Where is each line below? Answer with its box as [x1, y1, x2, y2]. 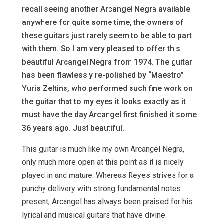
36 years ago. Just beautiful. [22, 123, 124, 133]
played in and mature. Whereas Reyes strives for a [22, 171, 194, 180]
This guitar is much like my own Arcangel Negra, [22, 144, 184, 154]
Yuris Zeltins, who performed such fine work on [22, 84, 193, 93]
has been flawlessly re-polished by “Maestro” [22, 70, 184, 80]
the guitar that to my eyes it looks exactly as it [22, 97, 186, 107]
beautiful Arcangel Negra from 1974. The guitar [22, 57, 192, 67]
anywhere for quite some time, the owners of [22, 18, 184, 27]
